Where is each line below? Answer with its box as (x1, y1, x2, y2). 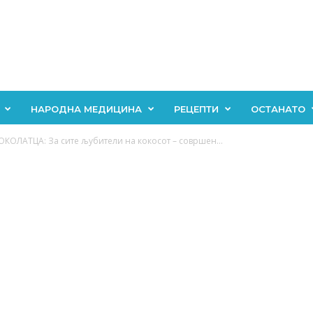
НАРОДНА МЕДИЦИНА (30, 103, 142, 115)
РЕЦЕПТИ (173, 103, 219, 115)
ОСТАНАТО (250, 103, 305, 115)
